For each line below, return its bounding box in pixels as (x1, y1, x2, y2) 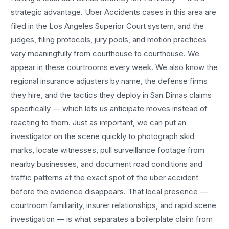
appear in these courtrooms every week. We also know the (11, 62, 218, 72)
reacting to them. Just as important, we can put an (11, 117, 187, 127)
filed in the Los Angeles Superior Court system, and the (11, 20, 204, 31)
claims (187, 89, 212, 100)
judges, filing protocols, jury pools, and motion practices (11, 34, 207, 44)
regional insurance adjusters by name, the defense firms (11, 76, 208, 86)
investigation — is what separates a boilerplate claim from (11, 214, 213, 224)
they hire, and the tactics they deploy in (11, 89, 151, 100)
